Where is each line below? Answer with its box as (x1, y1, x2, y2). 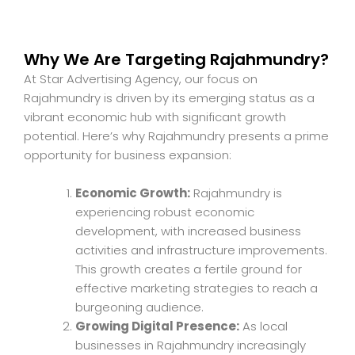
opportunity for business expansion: (24, 146, 231, 163)
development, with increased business (75, 222, 301, 239)
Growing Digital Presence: (75, 317, 239, 334)
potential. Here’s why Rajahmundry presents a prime (24, 127, 329, 144)
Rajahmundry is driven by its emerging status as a (24, 89, 315, 106)
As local (239, 317, 288, 334)
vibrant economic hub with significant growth (24, 108, 286, 125)
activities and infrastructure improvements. (75, 241, 327, 258)
